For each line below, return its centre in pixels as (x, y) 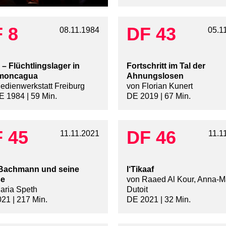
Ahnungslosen (155, 76)
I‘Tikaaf (140, 169)
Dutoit (137, 190)
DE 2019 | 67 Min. (159, 96)
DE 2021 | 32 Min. (159, 200)
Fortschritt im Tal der (166, 66)
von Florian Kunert (160, 86)
